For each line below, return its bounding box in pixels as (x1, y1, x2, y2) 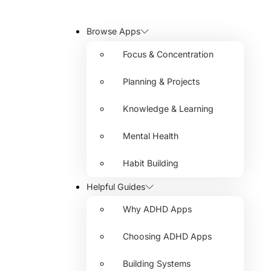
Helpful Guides (86, 181, 145, 192)
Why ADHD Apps (122, 204, 192, 215)
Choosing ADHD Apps (122, 231, 212, 242)
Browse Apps (86, 25, 140, 36)
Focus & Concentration (122, 48, 214, 59)
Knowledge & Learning (122, 103, 214, 114)
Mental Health (122, 130, 178, 141)
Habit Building (122, 157, 178, 168)
